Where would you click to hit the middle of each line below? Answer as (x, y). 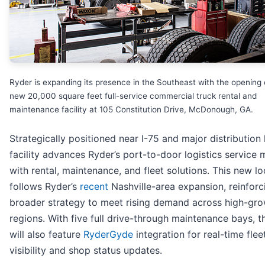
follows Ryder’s (45, 186)
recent (94, 186)
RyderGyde (108, 234)
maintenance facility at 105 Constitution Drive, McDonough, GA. (131, 109)
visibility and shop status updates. (86, 250)
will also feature (46, 234)
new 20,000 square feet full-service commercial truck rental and (133, 96)
